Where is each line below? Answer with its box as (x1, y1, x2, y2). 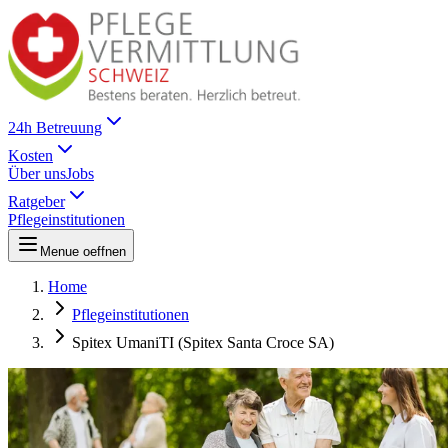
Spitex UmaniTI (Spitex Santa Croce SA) (72, 333, 334, 351)
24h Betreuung (8, 118, 102, 136)
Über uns (8, 164, 66, 182)
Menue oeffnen (40, 243, 126, 259)
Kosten (8, 146, 53, 164)
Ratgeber (8, 192, 65, 210)
